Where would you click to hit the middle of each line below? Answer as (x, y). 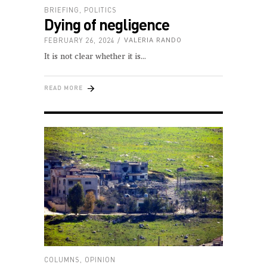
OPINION (100, 259)
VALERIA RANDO (153, 40)
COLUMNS (62, 259)
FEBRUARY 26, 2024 (80, 40)
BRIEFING (62, 10)
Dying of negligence (107, 24)
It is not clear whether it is (92, 57)
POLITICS (100, 10)
